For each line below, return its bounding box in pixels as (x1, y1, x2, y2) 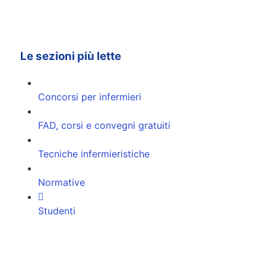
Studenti (38, 205, 75, 217)
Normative (38, 176, 85, 189)
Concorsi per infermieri (38, 91, 141, 103)
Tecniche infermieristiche (38, 148, 150, 160)
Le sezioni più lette (20, 49, 121, 63)
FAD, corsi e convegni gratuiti (38, 119, 170, 132)
